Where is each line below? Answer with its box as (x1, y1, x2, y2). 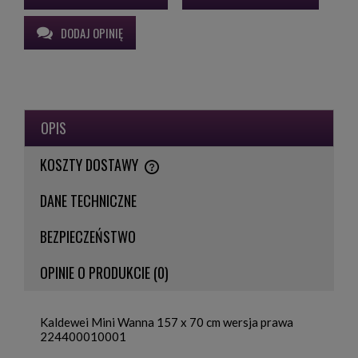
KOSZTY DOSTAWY (40, 153, 141, 175)
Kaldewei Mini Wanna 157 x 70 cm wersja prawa (40, 314, 293, 329)
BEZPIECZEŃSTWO (40, 225, 136, 247)
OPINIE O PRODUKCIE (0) (40, 261, 169, 283)
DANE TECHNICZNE (40, 189, 137, 211)
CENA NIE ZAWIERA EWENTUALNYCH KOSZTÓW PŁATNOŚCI (40, 165, 265, 182)
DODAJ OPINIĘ (61, 24, 123, 42)
